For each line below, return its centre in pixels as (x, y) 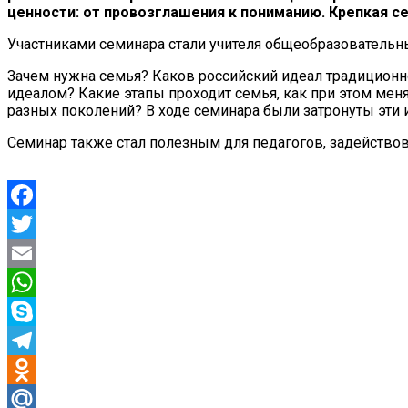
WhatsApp (40, 311)
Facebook (39, 223)
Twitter (30, 252)
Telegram (37, 369)
